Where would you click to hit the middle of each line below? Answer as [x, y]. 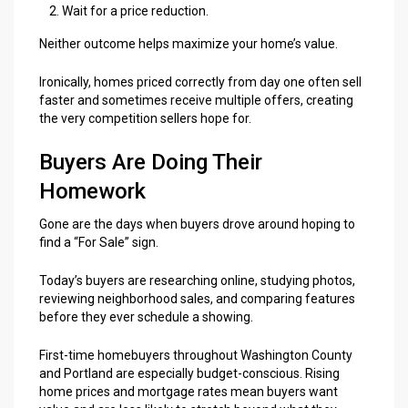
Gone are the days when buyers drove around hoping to [197, 224]
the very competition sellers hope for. [145, 119]
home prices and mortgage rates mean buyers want [189, 392]
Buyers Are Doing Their [151, 163]
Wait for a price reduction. [135, 11]
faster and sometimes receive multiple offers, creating [196, 101]
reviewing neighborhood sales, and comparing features [197, 299]
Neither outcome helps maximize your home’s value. [189, 44]
